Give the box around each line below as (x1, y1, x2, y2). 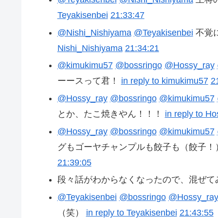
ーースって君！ (57, 76, 121, 86)
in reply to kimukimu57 (121, 76, 208, 86)
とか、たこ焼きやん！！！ (57, 109, 165, 119)
